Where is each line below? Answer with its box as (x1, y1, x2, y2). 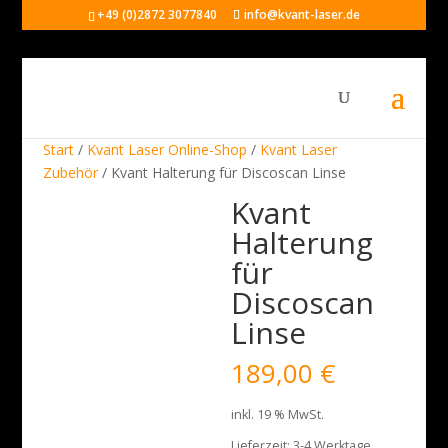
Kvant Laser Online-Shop (86, 140, 247, 159)
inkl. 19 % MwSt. (231, 406, 325, 423)
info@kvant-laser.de (243, 6, 360, 23)
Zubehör (42, 163, 98, 182)
